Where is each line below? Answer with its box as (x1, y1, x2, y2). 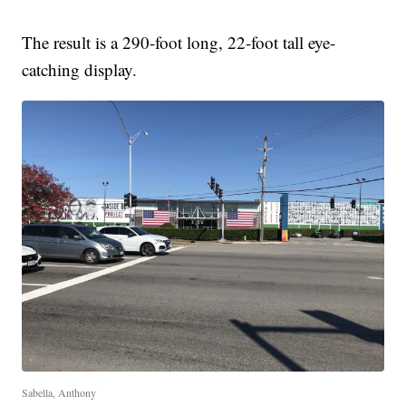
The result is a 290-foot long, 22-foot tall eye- (22, 30, 336, 53)
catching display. (22, 57, 138, 81)
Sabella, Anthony (22, 385, 97, 401)
